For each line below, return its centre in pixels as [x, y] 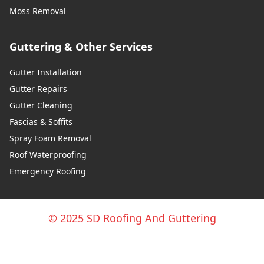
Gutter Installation [46, 72]
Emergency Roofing [48, 171]
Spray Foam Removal [50, 138]
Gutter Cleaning [41, 105]
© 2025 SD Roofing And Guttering [132, 218]
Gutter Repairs [38, 89]
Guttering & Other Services [81, 47]
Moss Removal [38, 11]
